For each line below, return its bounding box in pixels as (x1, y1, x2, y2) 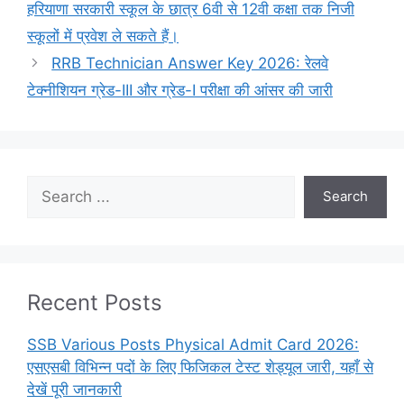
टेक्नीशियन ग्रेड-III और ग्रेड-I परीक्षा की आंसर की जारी (27, 80, 333, 99)
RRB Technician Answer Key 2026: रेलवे (51, 53, 329, 72)
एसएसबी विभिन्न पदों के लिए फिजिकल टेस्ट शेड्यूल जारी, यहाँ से (27, 357, 373, 376)
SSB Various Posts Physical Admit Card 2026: (27, 335, 359, 353)
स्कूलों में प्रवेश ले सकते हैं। (27, 26, 179, 45)
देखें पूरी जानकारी (27, 380, 122, 399)
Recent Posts (27, 289, 162, 316)
